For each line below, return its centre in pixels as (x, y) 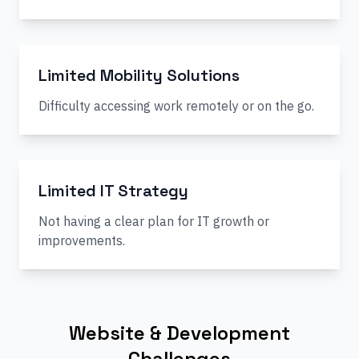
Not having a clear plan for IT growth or (154, 221)
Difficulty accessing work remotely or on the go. (176, 106)
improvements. (82, 240)
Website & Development (179, 333)
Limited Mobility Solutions (139, 75)
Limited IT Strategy (113, 191)
